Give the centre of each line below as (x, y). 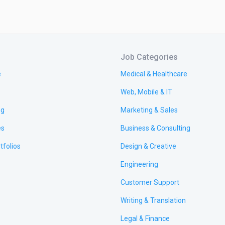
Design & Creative (148, 146)
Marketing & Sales (149, 110)
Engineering (139, 164)
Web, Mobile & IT (146, 92)
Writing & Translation (153, 201)
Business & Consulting (155, 128)
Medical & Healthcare (154, 74)
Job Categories (149, 57)
